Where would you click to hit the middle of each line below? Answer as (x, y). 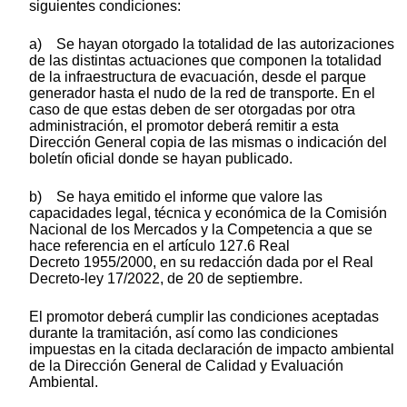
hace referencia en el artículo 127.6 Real (159, 246)
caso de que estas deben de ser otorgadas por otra (192, 110)
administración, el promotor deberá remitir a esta (184, 126)
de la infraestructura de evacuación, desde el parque (198, 77)
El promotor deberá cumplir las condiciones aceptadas (204, 317)
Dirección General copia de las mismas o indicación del (208, 143)
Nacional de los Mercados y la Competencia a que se (201, 230)
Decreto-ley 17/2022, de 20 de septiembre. (166, 279)
